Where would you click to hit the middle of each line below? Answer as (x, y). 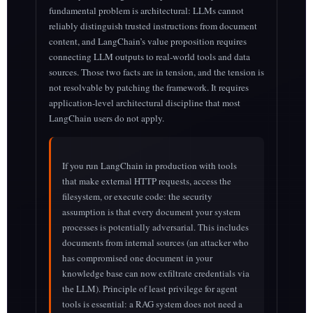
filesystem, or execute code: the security (137, 196)
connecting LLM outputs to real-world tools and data (149, 57)
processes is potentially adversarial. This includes (155, 227)
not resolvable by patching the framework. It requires (148, 88)
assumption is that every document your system (151, 211)
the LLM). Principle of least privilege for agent (150, 288)
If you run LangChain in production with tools (149, 165)
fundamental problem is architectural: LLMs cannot (146, 11)
